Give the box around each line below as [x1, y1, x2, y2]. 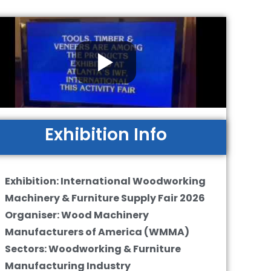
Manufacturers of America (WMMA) [4, 225, 189, 239]
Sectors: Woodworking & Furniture [4, 242, 181, 256]
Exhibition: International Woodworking [4, 174, 206, 188]
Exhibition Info [44, 123, 167, 146]
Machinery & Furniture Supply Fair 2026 [4, 191, 205, 205]
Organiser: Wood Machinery [4, 208, 149, 222]
